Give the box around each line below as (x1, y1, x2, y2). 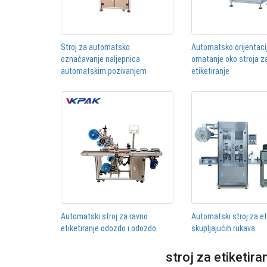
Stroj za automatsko (61, 42, 130, 52)
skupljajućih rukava (191, 223, 256, 234)
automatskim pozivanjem (61, 66, 147, 76)
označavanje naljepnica (61, 54, 140, 64)
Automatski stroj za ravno (61, 212, 148, 222)
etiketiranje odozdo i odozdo (61, 223, 156, 234)
